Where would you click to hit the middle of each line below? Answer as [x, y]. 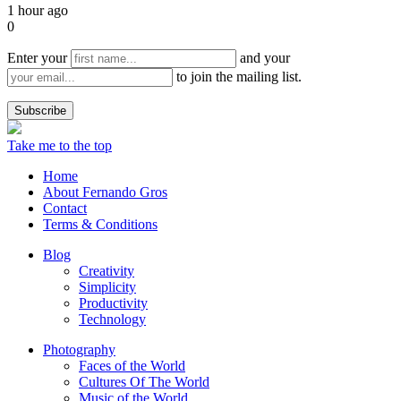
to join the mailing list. [237, 76]
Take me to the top [60, 145]
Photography [79, 349]
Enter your [39, 57]
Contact [65, 208]
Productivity [113, 303]
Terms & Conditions [100, 224]
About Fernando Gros [105, 192]
